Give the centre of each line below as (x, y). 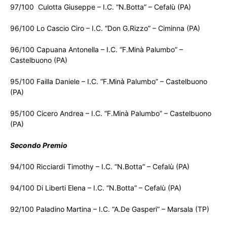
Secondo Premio (39, 145)
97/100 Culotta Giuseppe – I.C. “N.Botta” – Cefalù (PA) (101, 7)
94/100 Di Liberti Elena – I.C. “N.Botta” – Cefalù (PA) (96, 188)
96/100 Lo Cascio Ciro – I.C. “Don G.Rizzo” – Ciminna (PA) (105, 28)
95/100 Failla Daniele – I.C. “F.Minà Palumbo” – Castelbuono (109, 82)
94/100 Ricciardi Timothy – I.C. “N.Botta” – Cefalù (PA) (100, 167)
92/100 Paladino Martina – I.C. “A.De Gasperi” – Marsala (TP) (110, 209)
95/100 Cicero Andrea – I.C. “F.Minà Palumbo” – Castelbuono (111, 113)
